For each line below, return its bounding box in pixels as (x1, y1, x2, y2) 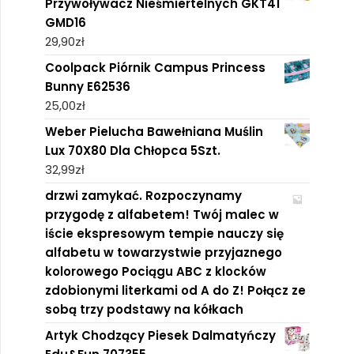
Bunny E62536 (44, 77, 130, 95)
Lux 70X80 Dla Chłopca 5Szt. (44, 141, 220, 159)
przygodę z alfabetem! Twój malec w (44, 205, 279, 223)
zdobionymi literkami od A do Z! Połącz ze (44, 281, 306, 299)
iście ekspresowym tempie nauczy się (44, 224, 284, 242)
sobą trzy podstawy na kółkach (44, 300, 243, 318)
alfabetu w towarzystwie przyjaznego (44, 243, 282, 261)
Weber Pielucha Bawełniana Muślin (44, 122, 263, 140)
